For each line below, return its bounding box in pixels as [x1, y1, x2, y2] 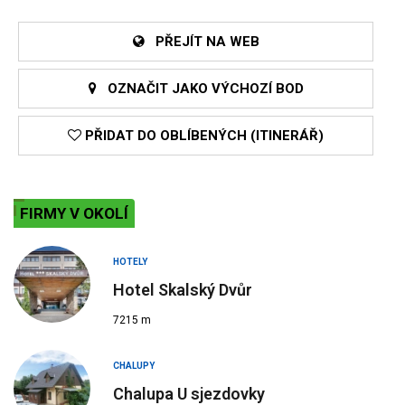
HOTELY [113, 256, 147, 267]
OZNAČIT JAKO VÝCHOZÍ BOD [96, 80, 304, 97]
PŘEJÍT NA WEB [144, 33, 259, 50]
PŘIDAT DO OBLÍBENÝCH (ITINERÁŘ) [81, 127, 324, 144]
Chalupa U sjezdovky [113, 383, 265, 403]
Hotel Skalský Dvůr [113, 279, 252, 299]
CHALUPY [113, 360, 155, 371]
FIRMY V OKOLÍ [20, 203, 128, 222]
